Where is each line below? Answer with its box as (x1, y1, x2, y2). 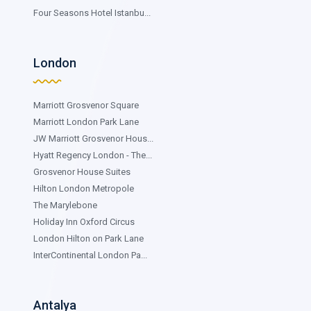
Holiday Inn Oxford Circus (33, 216, 135, 227)
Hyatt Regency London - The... (33, 149, 152, 160)
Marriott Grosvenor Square (33, 99, 139, 110)
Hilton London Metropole (33, 183, 134, 194)
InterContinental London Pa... (33, 249, 147, 260)
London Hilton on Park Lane (33, 233, 144, 244)
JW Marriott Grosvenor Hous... (33, 133, 153, 144)
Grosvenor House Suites (33, 166, 131, 177)
